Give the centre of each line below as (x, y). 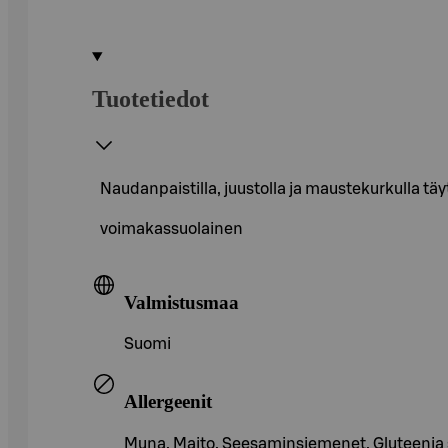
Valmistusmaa (181, 302)
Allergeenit (168, 401)
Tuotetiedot (150, 98)
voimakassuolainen (171, 228)
